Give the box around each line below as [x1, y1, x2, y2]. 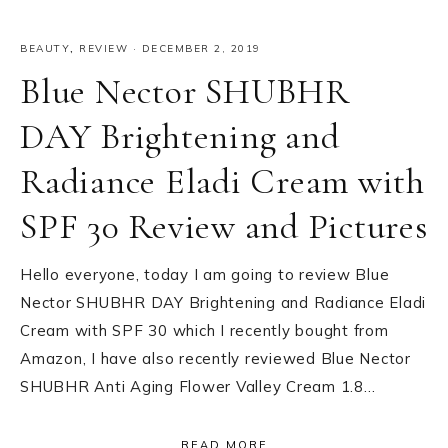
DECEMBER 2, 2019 [141, 42, 261, 56]
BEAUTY [20, 42, 70, 56]
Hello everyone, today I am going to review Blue [20, 265, 390, 285]
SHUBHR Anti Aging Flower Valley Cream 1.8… [20, 377, 376, 397]
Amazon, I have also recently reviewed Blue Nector [20, 349, 411, 369]
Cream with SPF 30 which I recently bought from [20, 321, 389, 341]
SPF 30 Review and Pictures [20, 205, 428, 249]
